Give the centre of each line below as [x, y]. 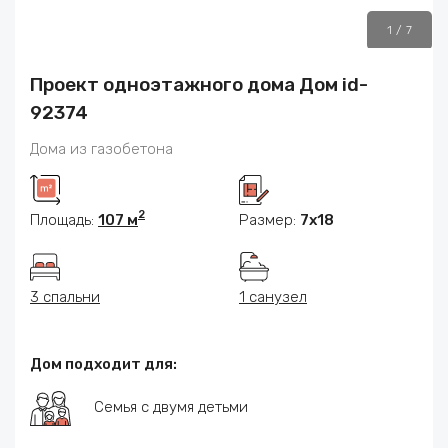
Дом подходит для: [103, 363]
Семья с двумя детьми [171, 407]
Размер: [269, 219]
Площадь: [64, 219]
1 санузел [273, 296]
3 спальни [65, 296]
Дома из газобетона [101, 148]
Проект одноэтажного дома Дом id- [199, 84]
